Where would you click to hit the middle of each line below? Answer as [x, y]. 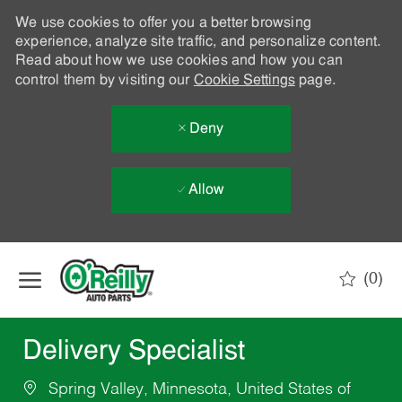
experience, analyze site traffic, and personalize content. [198, 42]
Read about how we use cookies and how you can [179, 61]
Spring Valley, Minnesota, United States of [197, 390]
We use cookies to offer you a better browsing [163, 23]
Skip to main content [201, 251]
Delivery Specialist [133, 353]
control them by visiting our [104, 81]
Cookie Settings [244, 81]
